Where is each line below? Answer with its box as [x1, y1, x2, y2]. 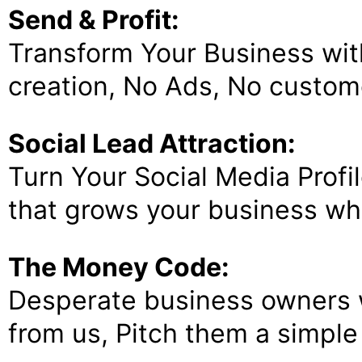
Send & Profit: [8, 4, 179, 36]
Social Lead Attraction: [8, 128, 296, 159]
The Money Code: [8, 251, 229, 283]
